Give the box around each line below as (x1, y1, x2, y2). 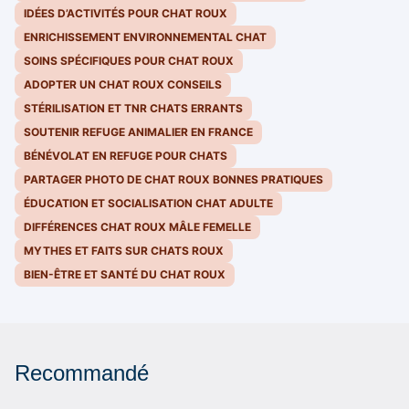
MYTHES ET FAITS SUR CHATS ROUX (24, 244, 224, 258)
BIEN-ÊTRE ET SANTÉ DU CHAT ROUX (24, 267, 225, 282)
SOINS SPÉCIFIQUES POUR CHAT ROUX (24, 54, 234, 68)
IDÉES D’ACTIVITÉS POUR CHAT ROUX (24, 6, 227, 21)
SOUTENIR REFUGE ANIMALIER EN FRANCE (24, 125, 253, 140)
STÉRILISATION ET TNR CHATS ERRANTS (24, 101, 243, 116)
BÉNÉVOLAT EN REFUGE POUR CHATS (24, 149, 227, 163)
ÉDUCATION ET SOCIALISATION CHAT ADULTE (24, 196, 273, 211)
